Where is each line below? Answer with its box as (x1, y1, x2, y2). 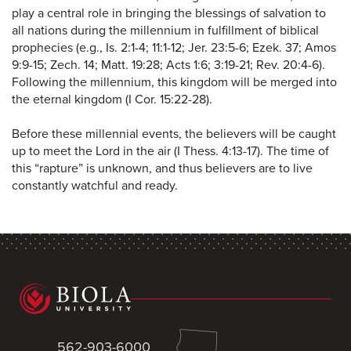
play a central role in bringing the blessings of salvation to (12, 5, 326, 21)
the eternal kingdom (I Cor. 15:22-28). (12, 91, 212, 107)
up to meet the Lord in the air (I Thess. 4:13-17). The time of (12, 143, 329, 159)
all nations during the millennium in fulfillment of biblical (12, 22, 319, 38)
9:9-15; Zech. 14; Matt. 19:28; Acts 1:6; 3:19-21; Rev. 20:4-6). (12, 56, 325, 73)
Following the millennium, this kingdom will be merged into (12, 74, 337, 90)
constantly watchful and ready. (12, 177, 178, 194)
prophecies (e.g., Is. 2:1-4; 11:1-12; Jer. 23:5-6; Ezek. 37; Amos (12, 39, 336, 56)
